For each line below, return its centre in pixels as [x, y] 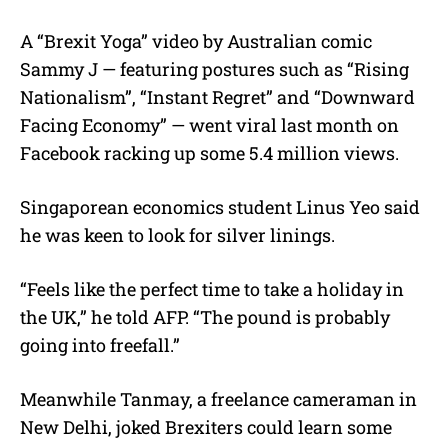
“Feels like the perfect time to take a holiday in [212, 288]
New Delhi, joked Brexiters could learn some [206, 426]
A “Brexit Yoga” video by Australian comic [196, 40]
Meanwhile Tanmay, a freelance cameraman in [218, 398]
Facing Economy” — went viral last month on [209, 124]
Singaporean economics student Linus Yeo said [220, 206]
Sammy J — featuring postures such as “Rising [214, 68]
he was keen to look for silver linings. [177, 234]
